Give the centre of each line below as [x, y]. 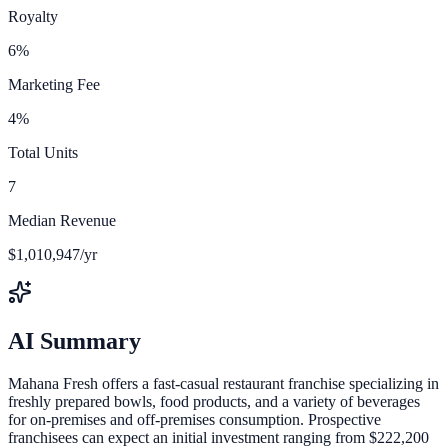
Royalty [33, 16]
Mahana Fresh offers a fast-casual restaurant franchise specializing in [223, 383]
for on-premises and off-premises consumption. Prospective [194, 419]
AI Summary [74, 340]
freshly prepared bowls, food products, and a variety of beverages [214, 401]
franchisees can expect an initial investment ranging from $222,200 [218, 437]
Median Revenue [62, 220]
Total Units [43, 152]
